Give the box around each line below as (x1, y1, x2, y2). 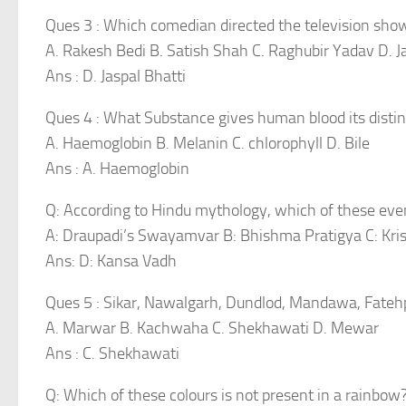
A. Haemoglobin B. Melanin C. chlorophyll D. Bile (45, 133, 370, 153)
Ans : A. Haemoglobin (45, 159, 189, 179)
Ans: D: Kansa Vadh (45, 251, 177, 271)
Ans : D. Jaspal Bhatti (45, 66, 186, 86)
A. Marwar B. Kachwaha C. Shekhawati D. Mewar (45, 318, 379, 338)
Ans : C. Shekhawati (45, 343, 179, 363)
